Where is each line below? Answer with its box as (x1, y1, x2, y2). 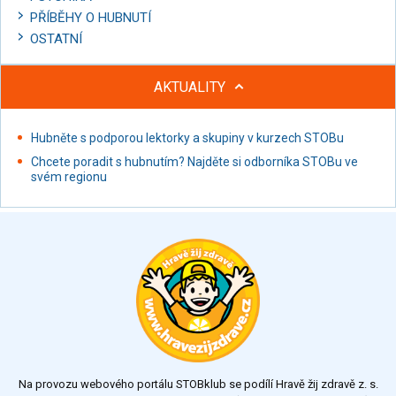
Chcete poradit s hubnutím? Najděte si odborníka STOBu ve (31, 154, 358, 169)
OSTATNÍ (30, 30, 82, 47)
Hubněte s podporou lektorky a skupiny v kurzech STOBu (31, 130, 344, 145)
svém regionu (31, 169, 107, 184)
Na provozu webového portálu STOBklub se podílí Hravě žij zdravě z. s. (18, 377, 378, 391)
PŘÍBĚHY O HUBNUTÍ (30, 9, 151, 26)
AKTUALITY (154, 78, 229, 95)
